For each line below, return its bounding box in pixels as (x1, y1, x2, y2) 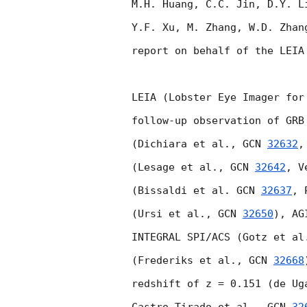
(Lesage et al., (132, 161, 230, 174)
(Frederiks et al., (132, 254, 249, 267)
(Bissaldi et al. (132, 184, 236, 197)
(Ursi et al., (132, 208, 218, 221)
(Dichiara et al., (132, 138, 243, 151)
